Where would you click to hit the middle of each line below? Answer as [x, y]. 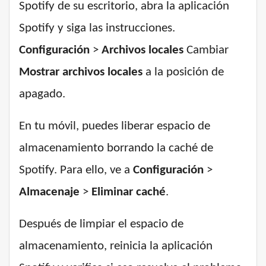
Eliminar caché [129, 192]
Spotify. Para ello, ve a [76, 170]
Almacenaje [49, 192]
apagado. [42, 94]
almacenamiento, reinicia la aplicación [116, 246]
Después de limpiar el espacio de [101, 224]
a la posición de [183, 72]
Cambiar [206, 50]
